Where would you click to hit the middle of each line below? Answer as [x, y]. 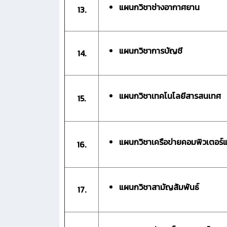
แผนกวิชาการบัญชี [151, 50]
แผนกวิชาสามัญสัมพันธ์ [159, 187]
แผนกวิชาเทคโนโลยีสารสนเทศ [170, 96]
